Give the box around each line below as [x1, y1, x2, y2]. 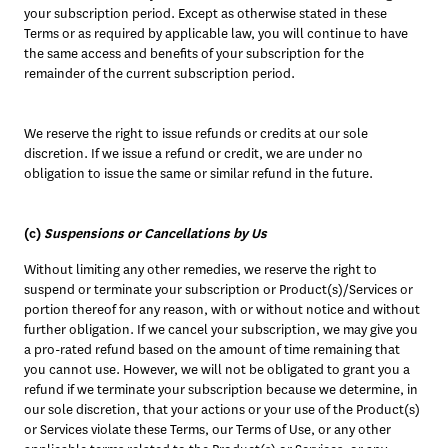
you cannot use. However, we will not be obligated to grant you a [24, 360, 410, 379]
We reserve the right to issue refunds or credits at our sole [24, 124, 368, 143]
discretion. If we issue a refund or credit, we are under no [24, 144, 363, 163]
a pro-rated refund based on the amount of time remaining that [24, 340, 400, 359]
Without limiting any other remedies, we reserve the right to [24, 260, 377, 279]
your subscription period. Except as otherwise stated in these [24, 4, 387, 23]
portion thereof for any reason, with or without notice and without [24, 300, 420, 319]
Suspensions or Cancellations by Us [44, 224, 267, 243]
